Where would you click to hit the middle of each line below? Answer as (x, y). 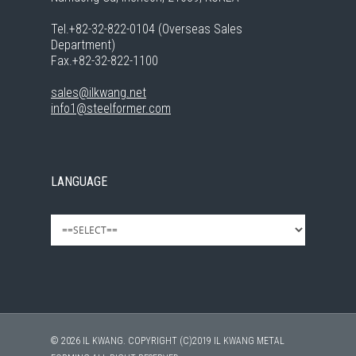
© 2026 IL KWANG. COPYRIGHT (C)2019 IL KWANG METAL (168, 341)
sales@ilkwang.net (99, 93)
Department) (83, 45)
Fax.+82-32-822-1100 (104, 61)
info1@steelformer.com (111, 108)
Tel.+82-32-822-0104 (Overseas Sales (147, 29)
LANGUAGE (79, 182)
